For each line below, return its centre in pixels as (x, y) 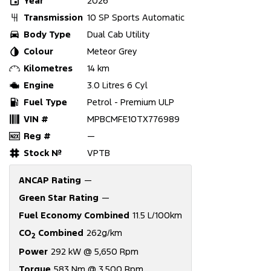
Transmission (53, 17)
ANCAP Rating (50, 180)
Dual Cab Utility (119, 34)
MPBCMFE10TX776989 (133, 119)
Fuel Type (45, 102)
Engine (39, 85)
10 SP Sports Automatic (136, 17)
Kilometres (48, 68)
